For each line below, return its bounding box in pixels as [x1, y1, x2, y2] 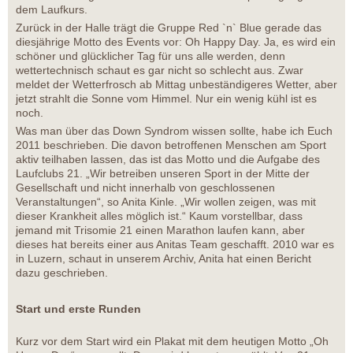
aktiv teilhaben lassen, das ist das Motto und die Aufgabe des [16, 152, 320, 165]
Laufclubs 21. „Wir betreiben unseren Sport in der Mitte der [16, 166, 310, 180]
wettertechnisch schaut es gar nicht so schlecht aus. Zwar [16, 63, 303, 76]
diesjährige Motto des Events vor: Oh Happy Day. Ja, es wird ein [16, 35, 336, 48]
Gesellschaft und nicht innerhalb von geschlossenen [16, 180, 275, 194]
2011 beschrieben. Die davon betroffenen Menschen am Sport [16, 138, 326, 151]
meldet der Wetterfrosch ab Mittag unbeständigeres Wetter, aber [16, 77, 337, 91]
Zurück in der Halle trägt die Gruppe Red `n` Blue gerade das [16, 20, 321, 34]
